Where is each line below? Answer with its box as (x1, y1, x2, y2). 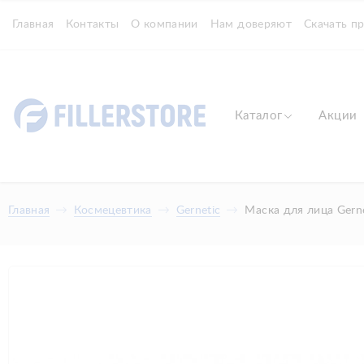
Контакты (66, 19, 119, 30)
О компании (131, 19, 198, 30)
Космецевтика (74, 205, 152, 216)
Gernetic (175, 205, 221, 216)
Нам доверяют (210, 19, 292, 30)
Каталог (235, 110, 283, 122)
